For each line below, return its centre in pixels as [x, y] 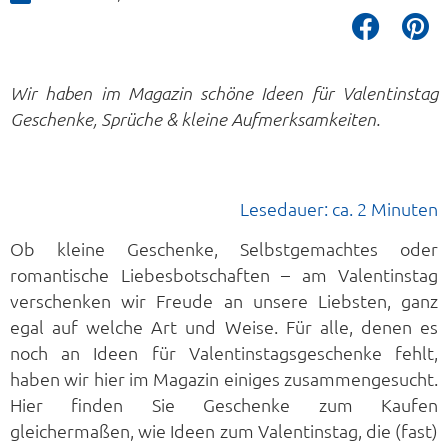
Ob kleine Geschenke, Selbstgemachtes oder [224, 249]
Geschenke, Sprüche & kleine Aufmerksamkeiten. [195, 118]
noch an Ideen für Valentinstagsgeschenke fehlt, [224, 353]
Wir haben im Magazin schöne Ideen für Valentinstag [224, 92]
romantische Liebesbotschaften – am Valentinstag [224, 275]
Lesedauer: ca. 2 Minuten [339, 208]
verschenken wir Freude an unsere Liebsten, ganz [224, 301]
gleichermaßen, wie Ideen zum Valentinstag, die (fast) [224, 431]
